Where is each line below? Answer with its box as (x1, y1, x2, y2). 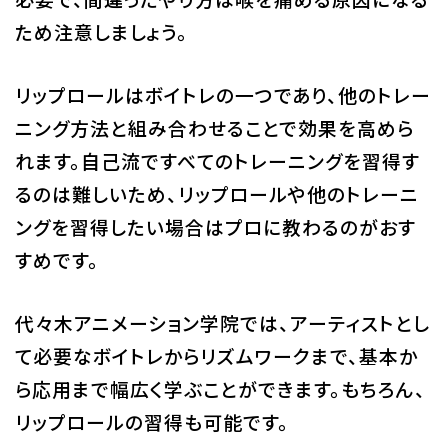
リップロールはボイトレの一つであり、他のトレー (14, 81, 431, 109)
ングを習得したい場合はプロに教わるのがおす (14, 213, 416, 241)
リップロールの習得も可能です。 (14, 408, 289, 436)
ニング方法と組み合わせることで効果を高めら (14, 114, 414, 142)
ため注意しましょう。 (14, 18, 188, 46)
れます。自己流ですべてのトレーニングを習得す (14, 147, 420, 175)
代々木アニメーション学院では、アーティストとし (14, 309, 430, 337)
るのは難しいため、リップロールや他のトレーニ (14, 180, 419, 208)
